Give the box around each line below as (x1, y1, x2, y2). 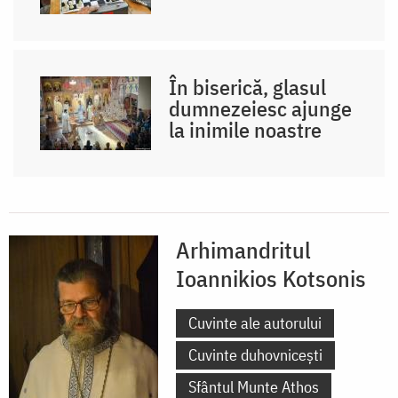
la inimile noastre (169, 115, 322, 144)
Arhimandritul (176, 234, 311, 265)
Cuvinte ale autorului (188, 312, 322, 333)
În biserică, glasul (169, 72, 327, 101)
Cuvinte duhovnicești (188, 344, 322, 365)
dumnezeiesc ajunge (169, 93, 353, 123)
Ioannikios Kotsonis (176, 262, 366, 293)
